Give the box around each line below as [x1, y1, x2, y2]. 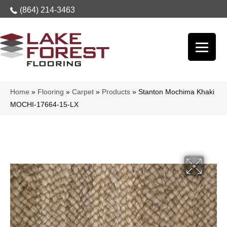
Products [102, 88, 130, 96]
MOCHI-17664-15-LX [10, 101, 79, 108]
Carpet [72, 88, 94, 96]
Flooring [37, 88, 64, 96]
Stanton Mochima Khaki [138, 88, 214, 96]
